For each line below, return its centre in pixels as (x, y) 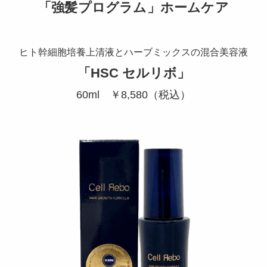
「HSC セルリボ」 (133, 73)
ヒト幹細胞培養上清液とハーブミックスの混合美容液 (133, 52)
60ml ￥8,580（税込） (133, 95)
